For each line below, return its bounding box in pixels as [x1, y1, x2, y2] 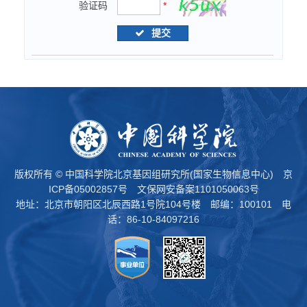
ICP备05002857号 [48, 184, 127, 195]
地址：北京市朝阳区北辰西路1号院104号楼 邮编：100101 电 [16, 199, 291, 210]
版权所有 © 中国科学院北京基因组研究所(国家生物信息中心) [14, 169, 283, 180]
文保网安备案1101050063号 [136, 184, 259, 195]
